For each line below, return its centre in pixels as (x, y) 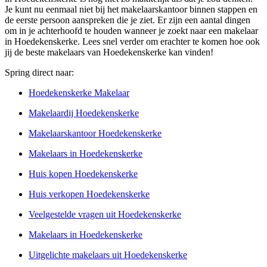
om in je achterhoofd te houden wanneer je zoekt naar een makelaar (131, 31)
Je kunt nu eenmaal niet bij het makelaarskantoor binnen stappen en (131, 9)
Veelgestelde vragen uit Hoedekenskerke (105, 214)
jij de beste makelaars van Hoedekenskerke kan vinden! (109, 52)
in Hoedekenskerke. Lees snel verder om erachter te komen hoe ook (132, 41)
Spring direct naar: (39, 72)
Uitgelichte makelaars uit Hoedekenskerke (108, 255)
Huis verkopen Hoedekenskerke (89, 194)
